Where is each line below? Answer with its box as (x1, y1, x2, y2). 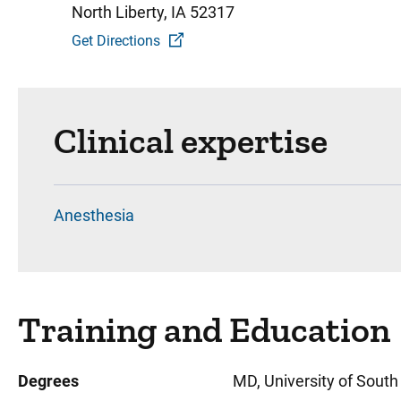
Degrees (18, 371, 79, 390)
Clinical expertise (54, 119, 328, 162)
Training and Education (18, 308, 390, 351)
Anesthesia (54, 206, 134, 225)
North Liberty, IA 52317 (72, 3, 235, 21)
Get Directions (72, 32, 160, 49)
